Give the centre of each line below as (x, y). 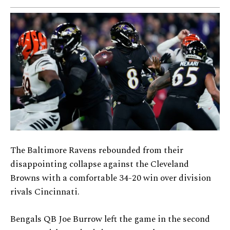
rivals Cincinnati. (45, 192)
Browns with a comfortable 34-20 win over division (111, 178)
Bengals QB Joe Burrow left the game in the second (110, 219)
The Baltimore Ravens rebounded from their (97, 151)
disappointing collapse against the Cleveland (100, 165)
